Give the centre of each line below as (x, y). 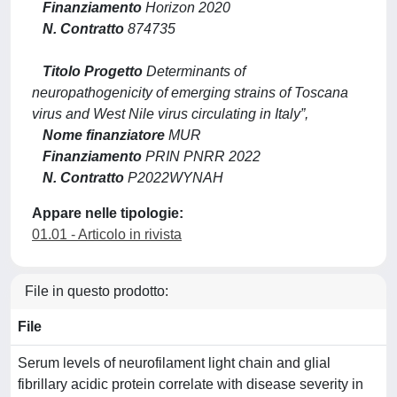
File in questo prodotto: (97, 291)
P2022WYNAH (174, 178)
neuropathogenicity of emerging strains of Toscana (190, 93)
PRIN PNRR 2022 (201, 156)
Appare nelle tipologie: (108, 213)
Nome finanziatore (104, 135)
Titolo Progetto (93, 71)
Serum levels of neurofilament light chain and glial (174, 363)
